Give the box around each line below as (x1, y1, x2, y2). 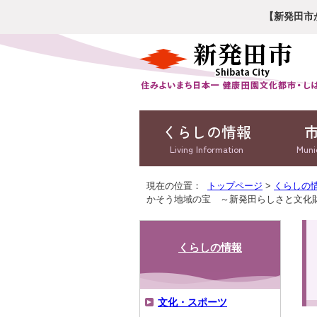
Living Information (170, 142, 243, 156)
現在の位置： (146, 180, 207, 191)
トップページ (207, 180, 263, 191)
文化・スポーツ (158, 297, 227, 308)
